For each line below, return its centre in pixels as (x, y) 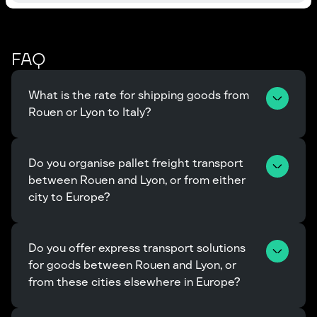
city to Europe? (69, 197)
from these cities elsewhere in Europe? (134, 282)
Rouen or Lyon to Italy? (90, 112)
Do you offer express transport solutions (138, 248)
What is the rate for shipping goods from (140, 95)
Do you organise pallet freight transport (137, 163)
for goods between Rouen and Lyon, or (134, 265)
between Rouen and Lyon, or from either (138, 180)
